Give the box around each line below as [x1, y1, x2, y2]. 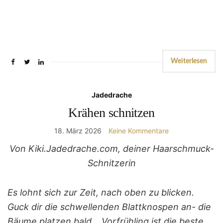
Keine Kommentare [109, 126, 169, 135]
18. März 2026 [54, 126, 102, 135]
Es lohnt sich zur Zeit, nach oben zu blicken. [7, 187, 194, 198]
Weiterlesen [171, 58, 207, 65]
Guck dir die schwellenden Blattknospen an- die [7, 202, 211, 213]
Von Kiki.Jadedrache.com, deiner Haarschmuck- [9, 143, 214, 154]
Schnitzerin [87, 158, 136, 169]
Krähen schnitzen [68, 106, 155, 120]
